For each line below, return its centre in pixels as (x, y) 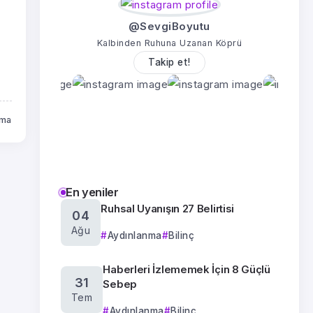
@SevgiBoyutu (169, 26)
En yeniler (92, 192)
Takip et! (169, 62)
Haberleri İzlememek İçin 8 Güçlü (187, 269)
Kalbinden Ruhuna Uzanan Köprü (169, 43)
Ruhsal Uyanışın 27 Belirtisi (168, 209)
